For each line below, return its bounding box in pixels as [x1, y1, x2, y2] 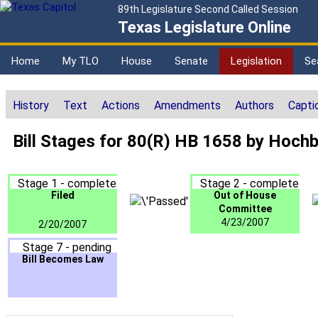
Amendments [154, 99, 221, 113]
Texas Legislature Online [118, 18, 291, 36]
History [13, 99, 49, 113]
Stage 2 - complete [199, 177, 299, 191]
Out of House [214, 190, 276, 202]
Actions [102, 99, 140, 113]
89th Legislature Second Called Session [118, 4, 298, 15]
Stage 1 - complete [17, 177, 116, 191]
